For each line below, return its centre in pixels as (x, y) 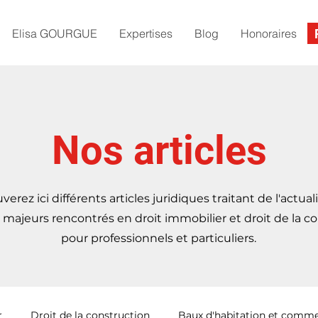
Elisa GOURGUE (55, 33)
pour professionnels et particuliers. (159, 238)
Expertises (146, 33)
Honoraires (269, 33)
